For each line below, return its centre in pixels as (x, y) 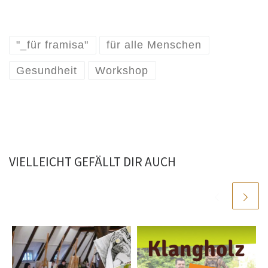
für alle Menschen (154, 45)
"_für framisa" (53, 45)
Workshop (122, 70)
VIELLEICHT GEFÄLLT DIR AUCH (92, 162)
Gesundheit (47, 70)
